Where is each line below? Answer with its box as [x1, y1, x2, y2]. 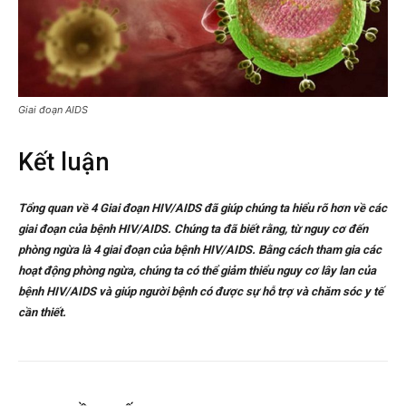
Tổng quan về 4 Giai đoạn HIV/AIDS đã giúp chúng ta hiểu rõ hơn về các [18, 201, 387, 216]
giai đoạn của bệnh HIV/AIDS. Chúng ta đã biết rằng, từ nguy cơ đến [18, 222, 368, 237]
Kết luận [18, 148, 110, 178]
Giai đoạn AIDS [18, 103, 88, 117]
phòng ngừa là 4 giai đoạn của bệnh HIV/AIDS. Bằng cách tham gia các [18, 243, 382, 257]
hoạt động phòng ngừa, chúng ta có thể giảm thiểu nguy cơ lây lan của [18, 264, 376, 278]
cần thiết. [18, 305, 66, 320]
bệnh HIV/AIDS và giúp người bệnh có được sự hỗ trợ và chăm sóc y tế [18, 285, 383, 299]
